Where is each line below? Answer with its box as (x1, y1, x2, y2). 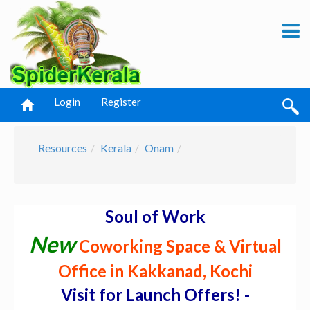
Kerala (100, 141, 131, 154)
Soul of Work (104, 206, 206, 226)
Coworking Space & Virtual (78, 236, 282, 256)
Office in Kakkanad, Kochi (57, 261, 253, 281)
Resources (38, 141, 87, 154)
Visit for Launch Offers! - (60, 284, 250, 304)
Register (101, 95, 141, 108)
